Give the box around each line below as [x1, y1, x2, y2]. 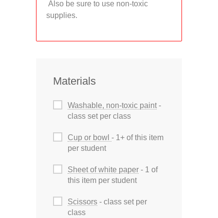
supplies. [46, 11, 77, 19]
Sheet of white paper [68, 165, 139, 174]
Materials [53, 75, 96, 87]
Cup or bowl [68, 133, 111, 142]
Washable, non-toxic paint [68, 101, 157, 109]
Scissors [68, 198, 97, 206]
